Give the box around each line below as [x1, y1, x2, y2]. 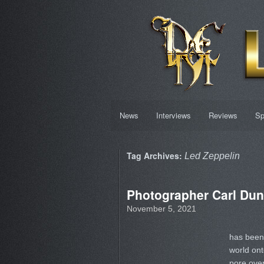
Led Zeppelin [184, 151, 240, 161]
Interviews [156, 110, 191, 121]
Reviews [208, 110, 237, 121]
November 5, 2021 [126, 204, 196, 213]
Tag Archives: [126, 150, 184, 161]
